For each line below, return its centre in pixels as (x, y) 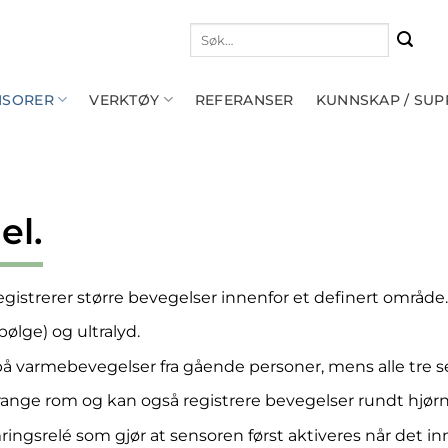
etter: (205, 51)
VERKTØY (124, 99)
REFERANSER (244, 99)
